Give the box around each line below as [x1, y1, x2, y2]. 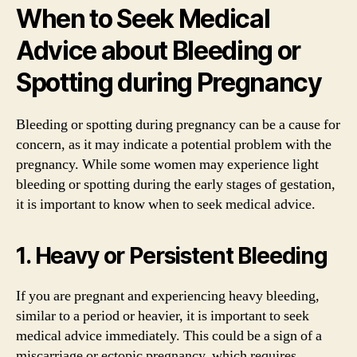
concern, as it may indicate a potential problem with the [16, 135, 331, 154]
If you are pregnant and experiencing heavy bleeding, [16, 286, 320, 305]
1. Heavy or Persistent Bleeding [16, 241, 328, 269]
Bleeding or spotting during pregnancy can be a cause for [16, 115, 340, 134]
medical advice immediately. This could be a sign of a [16, 326, 322, 345]
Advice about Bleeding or [16, 34, 301, 66]
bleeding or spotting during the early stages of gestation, [16, 175, 335, 194]
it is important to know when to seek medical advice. [16, 194, 316, 214]
